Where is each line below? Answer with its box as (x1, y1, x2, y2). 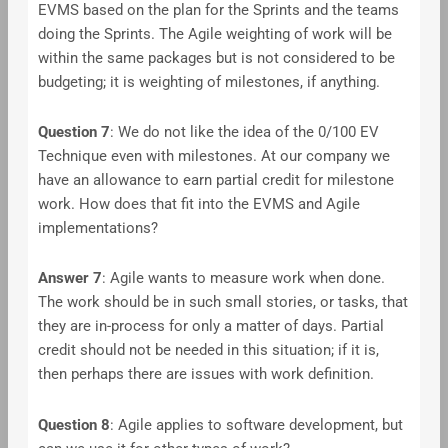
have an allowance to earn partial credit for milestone (37, 171, 394, 190)
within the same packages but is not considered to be (37, 48, 395, 67)
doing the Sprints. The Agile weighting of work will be (37, 24, 392, 43)
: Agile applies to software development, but (109, 415, 403, 434)
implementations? (37, 219, 158, 238)
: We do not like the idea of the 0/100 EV (109, 123, 379, 142)
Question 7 (37, 123, 110, 142)
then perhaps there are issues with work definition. (37, 365, 374, 383)
